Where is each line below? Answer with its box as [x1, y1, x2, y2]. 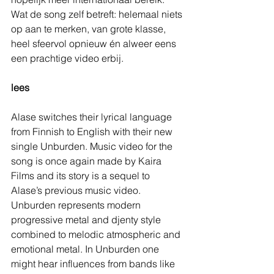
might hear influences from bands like [11, 257, 177, 270]
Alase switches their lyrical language [11, 110, 174, 123]
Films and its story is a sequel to [11, 169, 152, 182]
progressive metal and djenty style [11, 213, 163, 226]
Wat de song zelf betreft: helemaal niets [11, 7, 185, 20]
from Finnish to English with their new [11, 125, 175, 138]
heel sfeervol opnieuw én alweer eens [11, 37, 179, 50]
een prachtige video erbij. [11, 51, 124, 64]
